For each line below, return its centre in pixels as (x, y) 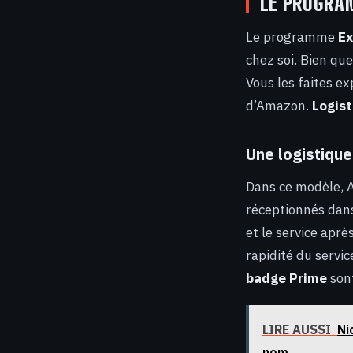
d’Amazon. (279, 105)
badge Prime (286, 278)
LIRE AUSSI (297, 330)
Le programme (292, 37)
